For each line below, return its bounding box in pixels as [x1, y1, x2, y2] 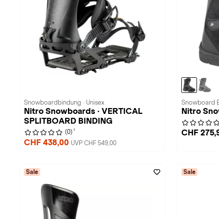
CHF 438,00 [24, 138, 71, 147]
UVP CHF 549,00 [71, 140, 116, 147]
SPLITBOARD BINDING [24, 116, 112, 126]
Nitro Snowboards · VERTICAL [24, 107, 142, 116]
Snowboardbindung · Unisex [24, 99, 104, 106]
